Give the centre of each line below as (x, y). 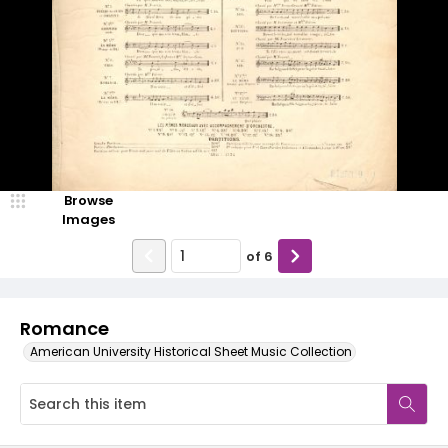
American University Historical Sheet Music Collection (191, 351)
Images (88, 219)
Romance (64, 328)
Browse (88, 200)
